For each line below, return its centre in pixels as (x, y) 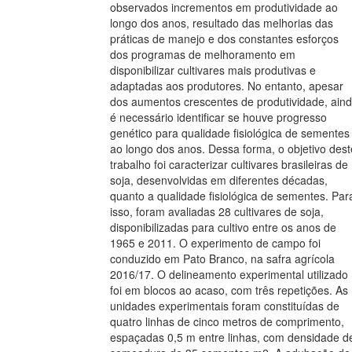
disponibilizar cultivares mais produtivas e (213, 70)
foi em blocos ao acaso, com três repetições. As (229, 290)
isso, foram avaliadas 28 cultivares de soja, (217, 211)
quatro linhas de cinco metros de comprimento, (227, 321)
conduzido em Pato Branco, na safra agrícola (222, 258)
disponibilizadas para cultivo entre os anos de (223, 227)
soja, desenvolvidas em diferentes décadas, (219, 180)
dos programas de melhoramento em (203, 54)
